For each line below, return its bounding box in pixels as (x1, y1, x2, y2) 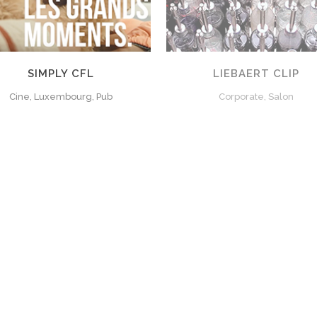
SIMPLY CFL (28, 67, 95, 80)
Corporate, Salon (218, 91, 294, 102)
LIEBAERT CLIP (212, 67, 299, 80)
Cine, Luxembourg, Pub (9, 91, 113, 102)
